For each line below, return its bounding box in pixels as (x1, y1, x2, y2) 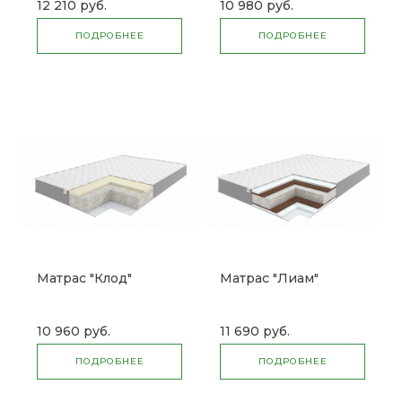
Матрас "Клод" (37, 270, 132, 287)
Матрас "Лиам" (220, 270, 319, 287)
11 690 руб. (220, 323, 290, 340)
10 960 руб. (37, 323, 110, 340)
